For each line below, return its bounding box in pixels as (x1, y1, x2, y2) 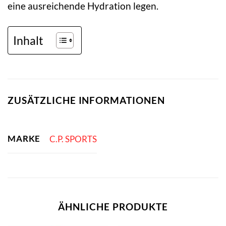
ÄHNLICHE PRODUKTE (58, 200, 168, 212)
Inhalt (13, 33, 43, 47)
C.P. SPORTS (49, 133, 97, 144)
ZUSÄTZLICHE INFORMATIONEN (8, 94, 165, 106)
